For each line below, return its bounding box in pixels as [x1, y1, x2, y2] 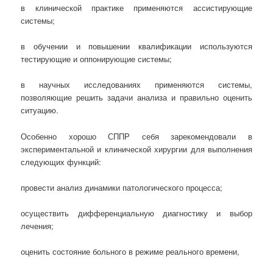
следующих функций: [21, 155, 102, 168]
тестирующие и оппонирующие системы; [21, 53, 172, 65]
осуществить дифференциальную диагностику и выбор [21, 207, 252, 219]
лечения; [21, 219, 54, 232]
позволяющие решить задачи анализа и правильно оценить [21, 91, 252, 104]
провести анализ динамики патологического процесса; [21, 181, 223, 193]
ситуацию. [21, 104, 59, 116]
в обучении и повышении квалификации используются [21, 40, 252, 52]
